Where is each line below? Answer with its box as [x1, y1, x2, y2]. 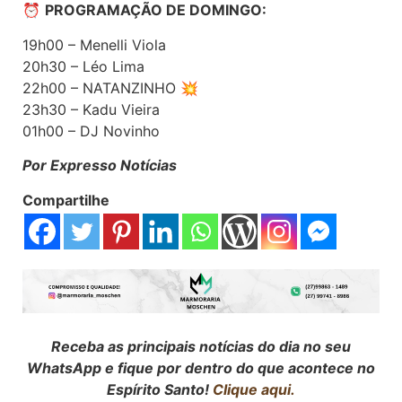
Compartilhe [22, 190, 109, 209]
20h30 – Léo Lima [22, 57, 144, 75]
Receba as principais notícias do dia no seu [51, 336, 351, 355]
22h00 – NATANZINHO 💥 [22, 78, 198, 97]
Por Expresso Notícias [22, 156, 177, 175]
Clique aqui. [213, 380, 295, 398]
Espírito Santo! [107, 380, 213, 398]
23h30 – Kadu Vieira [22, 100, 160, 118]
